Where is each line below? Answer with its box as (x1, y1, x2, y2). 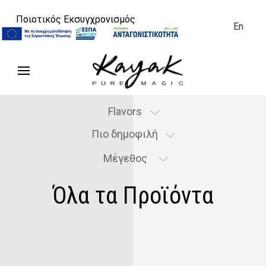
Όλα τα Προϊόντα (52, 182, 214, 210)
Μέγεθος (103, 152, 147, 164)
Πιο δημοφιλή (91, 128, 160, 140)
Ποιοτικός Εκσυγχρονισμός (16, 13, 135, 25)
